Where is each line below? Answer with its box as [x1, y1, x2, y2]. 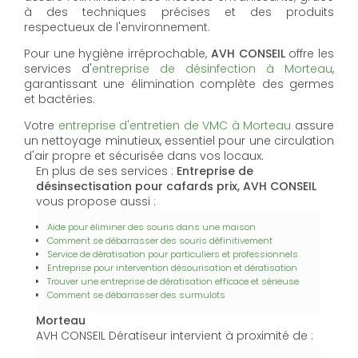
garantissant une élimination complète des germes [24, 76, 334, 93]
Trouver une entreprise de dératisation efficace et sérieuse [47, 275, 299, 288]
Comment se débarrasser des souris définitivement [47, 234, 272, 248]
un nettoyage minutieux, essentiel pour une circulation [24, 133, 334, 149]
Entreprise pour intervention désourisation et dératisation [47, 261, 297, 275]
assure [291, 117, 335, 134]
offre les [284, 46, 335, 62]
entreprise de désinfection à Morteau [92, 61, 332, 78]
